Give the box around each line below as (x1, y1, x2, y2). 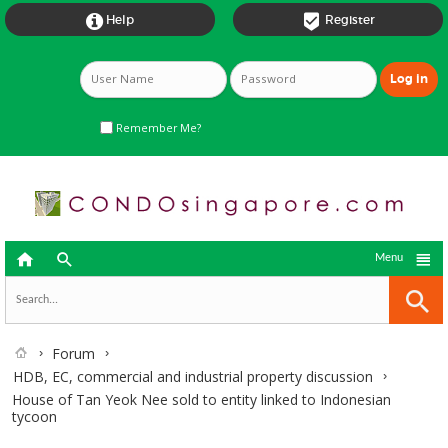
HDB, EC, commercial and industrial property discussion (13, 367, 373, 386)
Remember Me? (113, 120, 201, 135)
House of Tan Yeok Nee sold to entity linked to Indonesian (12, 390, 391, 409)
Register (324, 12, 375, 27)
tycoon (12, 407, 57, 426)
